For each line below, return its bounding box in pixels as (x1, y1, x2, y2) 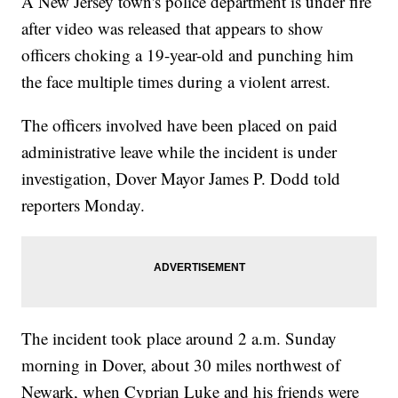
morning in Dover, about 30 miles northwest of (21, 354, 341, 377)
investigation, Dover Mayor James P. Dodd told (21, 167, 341, 190)
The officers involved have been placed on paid (21, 114, 338, 137)
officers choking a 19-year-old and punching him (21, 44, 354, 67)
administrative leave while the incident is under (21, 140, 338, 163)
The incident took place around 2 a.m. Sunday (21, 327, 338, 350)
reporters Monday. (21, 194, 146, 217)
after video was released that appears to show (21, 17, 324, 40)
